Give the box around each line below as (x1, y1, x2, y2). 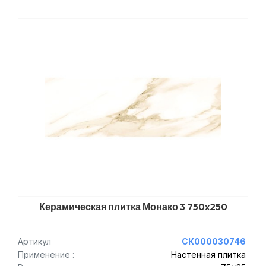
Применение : (18, 249, 74, 259)
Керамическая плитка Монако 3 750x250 (39, 201, 227, 213)
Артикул (18, 236, 51, 246)
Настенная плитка (170, 249, 246, 259)
